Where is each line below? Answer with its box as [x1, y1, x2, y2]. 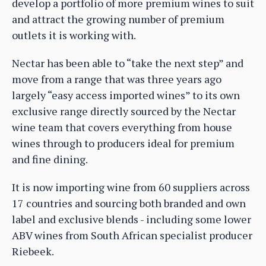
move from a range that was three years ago [12, 71, 221, 86]
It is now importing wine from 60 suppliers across [12, 179, 250, 194]
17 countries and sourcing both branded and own [12, 195, 246, 210]
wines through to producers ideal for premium [12, 135, 235, 150]
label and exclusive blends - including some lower [12, 211, 251, 226]
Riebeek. [12, 243, 54, 258]
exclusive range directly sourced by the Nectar [12, 103, 236, 118]
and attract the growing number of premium [12, 11, 224, 26]
